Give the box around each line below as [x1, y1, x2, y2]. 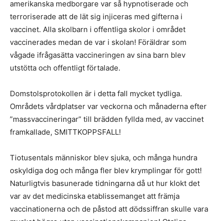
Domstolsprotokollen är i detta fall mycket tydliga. [10, 89, 182, 98]
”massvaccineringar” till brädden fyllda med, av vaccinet [10, 114, 204, 124]
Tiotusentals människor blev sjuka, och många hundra [10, 153, 197, 162]
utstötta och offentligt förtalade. [10, 63, 120, 73]
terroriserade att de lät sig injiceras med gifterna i [10, 12, 183, 21]
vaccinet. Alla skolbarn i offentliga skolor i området [10, 25, 185, 34]
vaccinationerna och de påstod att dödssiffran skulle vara [10, 204, 208, 214]
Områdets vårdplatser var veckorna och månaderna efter [10, 102, 207, 111]
